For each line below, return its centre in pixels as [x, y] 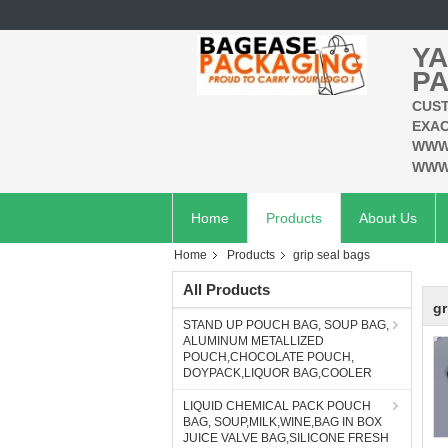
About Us [388, 218]
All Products [226, 289]
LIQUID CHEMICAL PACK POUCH [277, 406]
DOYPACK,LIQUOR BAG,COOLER [277, 373]
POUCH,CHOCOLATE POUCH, [268, 357]
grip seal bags [331, 255]
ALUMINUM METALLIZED [253, 341]
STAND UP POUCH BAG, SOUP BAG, [286, 325]
